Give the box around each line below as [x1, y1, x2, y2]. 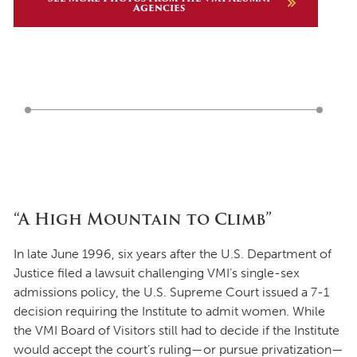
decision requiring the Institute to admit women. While [14, 303, 325, 319]
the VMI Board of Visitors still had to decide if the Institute [14, 322, 339, 338]
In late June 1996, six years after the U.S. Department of [14, 245, 331, 261]
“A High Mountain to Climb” [14, 206, 272, 232]
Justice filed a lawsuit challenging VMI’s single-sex [14, 265, 300, 280]
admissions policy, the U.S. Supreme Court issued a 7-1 [14, 284, 329, 300]
